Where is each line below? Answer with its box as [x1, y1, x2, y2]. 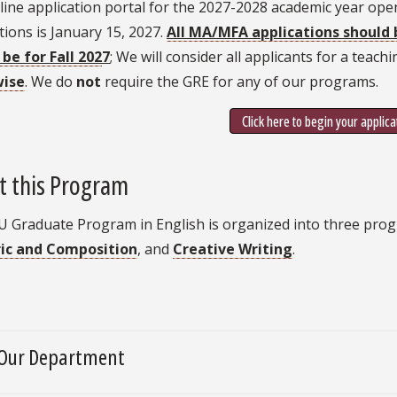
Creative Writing [173, 239, 292, 260]
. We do [25, 71, 76, 91]
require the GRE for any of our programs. [105, 71, 378, 91]
